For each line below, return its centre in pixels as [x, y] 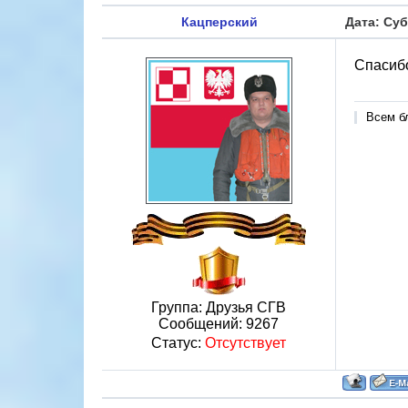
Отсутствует [245, 343]
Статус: [178, 343]
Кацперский [219, 22]
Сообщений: [202, 324]
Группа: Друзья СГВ [219, 307]
